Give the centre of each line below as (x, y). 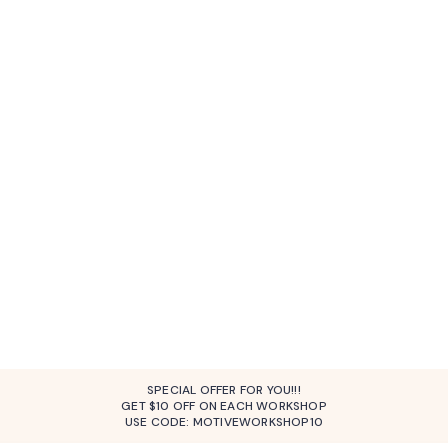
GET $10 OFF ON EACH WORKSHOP (224, 405)
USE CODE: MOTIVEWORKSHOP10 (224, 421)
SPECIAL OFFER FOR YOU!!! (224, 389)
